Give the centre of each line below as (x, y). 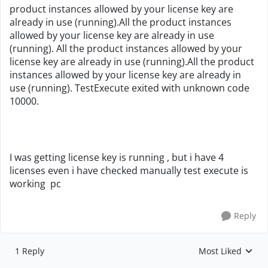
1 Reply (30, 251)
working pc (36, 184)
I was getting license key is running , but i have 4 (117, 157)
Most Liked (220, 251)
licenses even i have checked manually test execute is (129, 170)
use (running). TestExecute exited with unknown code (130, 88)
